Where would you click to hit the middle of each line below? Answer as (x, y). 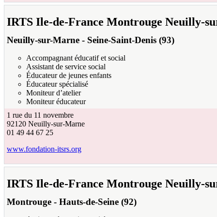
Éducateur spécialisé (57, 84)
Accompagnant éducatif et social (76, 58)
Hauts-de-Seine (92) (98, 201)
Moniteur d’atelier (54, 93)
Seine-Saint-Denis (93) (131, 40)
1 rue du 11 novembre (40, 115)
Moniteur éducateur (56, 101)
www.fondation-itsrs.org (44, 149)
